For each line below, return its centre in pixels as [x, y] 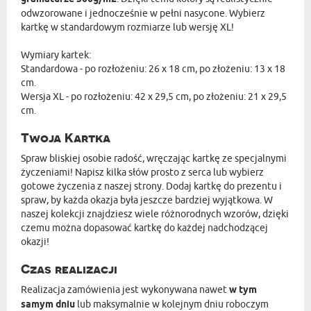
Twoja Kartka [66, 138]
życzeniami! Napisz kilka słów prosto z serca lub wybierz [142, 172]
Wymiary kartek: [56, 55]
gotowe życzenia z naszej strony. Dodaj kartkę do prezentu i [151, 186]
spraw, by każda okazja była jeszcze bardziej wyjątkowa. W [147, 200]
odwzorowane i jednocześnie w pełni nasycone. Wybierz [143, 13]
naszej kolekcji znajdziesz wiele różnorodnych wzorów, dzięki [155, 214]
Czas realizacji [69, 269]
